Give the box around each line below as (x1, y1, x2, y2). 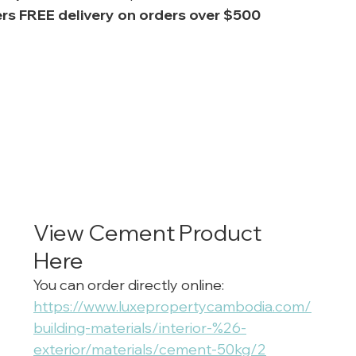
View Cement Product (33, 219, 265, 247)
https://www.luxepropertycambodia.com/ (33, 297, 311, 316)
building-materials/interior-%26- (33, 319, 246, 338)
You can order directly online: (33, 276, 227, 295)
